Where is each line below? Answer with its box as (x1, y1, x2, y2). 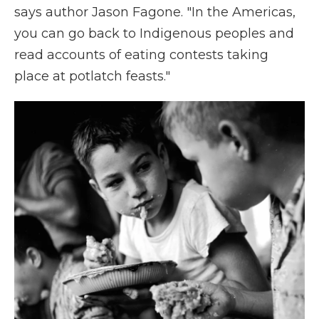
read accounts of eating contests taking (14, 47, 268, 63)
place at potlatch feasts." (14, 68, 170, 84)
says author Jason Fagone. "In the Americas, (14, 4, 296, 20)
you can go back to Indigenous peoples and (14, 26, 294, 41)
